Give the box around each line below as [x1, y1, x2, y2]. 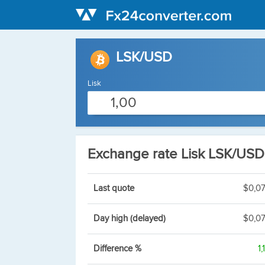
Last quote [93, 184, 134, 193]
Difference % [93, 244, 141, 253]
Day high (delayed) [93, 214, 166, 223]
